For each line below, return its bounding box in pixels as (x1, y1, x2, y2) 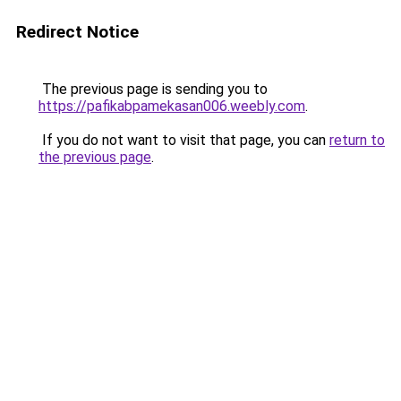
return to (329, 132, 385, 149)
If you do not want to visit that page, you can (38, 132, 329, 149)
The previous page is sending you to (38, 81, 268, 98)
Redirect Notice (16, 21, 139, 42)
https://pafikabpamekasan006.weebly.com (38, 98, 305, 115)
